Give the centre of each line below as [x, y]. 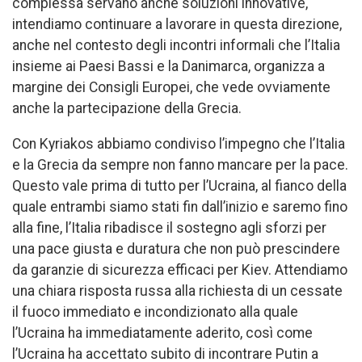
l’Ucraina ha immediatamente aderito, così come [162, 333]
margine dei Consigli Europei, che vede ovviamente [171, 88]
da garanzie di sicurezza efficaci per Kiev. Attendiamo [180, 269]
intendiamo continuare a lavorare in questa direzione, [177, 25]
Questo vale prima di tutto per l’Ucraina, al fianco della [179, 185]
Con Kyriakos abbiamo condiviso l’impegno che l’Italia [179, 143]
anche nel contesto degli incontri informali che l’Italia [176, 46]
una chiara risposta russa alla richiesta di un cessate [177, 290]
